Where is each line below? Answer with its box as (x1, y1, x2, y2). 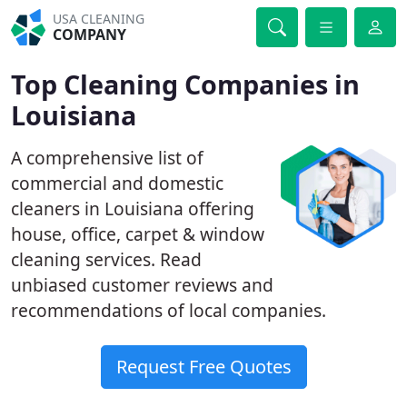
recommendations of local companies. (11, 298, 326, 323)
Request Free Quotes (115, 354, 292, 379)
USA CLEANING (53, 10, 145, 27)
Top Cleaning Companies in (11, 66, 360, 102)
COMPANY (53, 25, 127, 45)
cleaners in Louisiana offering (11, 196, 254, 221)
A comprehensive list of (11, 145, 203, 170)
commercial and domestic (11, 171, 223, 195)
